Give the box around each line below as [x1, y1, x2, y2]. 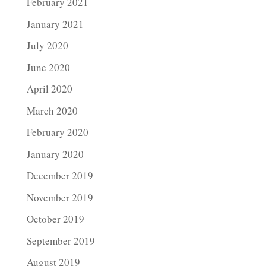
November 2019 [26, 190, 93, 204]
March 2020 [26, 103, 78, 118]
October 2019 [26, 212, 84, 226]
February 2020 [26, 125, 88, 139]
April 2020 [26, 82, 72, 96]
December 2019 [26, 169, 93, 182]
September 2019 [26, 233, 95, 248]
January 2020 [26, 147, 84, 161]
